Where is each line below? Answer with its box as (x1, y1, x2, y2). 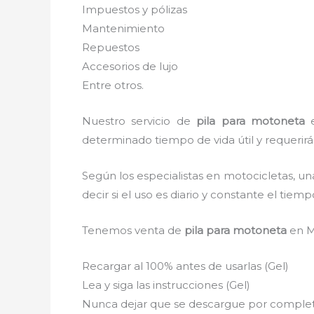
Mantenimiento (82, 21, 165, 35)
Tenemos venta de (82, 223, 184, 237)
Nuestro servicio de (82, 114, 197, 128)
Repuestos (82, 40, 139, 54)
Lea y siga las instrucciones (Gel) (82, 278, 250, 292)
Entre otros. (82, 78, 144, 92)
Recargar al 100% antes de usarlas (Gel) (82, 259, 289, 273)
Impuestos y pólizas (82, 2, 187, 16)
